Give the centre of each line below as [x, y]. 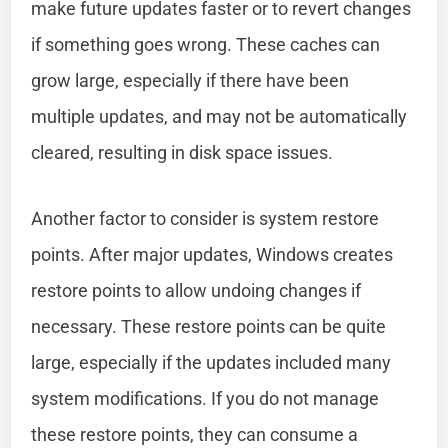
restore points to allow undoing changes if [196, 290]
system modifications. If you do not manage [205, 398]
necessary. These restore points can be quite [209, 326]
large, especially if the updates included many [211, 362]
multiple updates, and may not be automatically [219, 116]
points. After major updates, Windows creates [212, 254]
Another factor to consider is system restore [205, 218]
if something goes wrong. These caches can [206, 44]
